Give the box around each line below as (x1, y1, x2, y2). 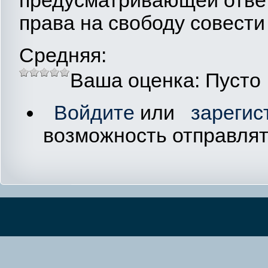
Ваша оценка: (69, 68, 205, 92)
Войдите (53, 101, 135, 124)
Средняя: (19, 43, 106, 66)
